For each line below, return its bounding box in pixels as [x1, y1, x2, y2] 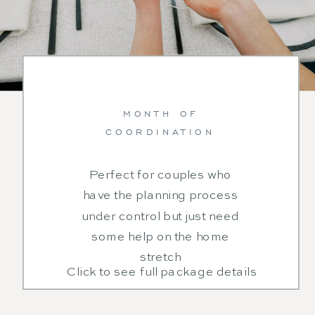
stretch [139, 252, 181, 264]
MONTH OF [122, 107, 198, 120]
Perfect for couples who [89, 169, 232, 181]
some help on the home [91, 231, 230, 243]
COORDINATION [105, 126, 216, 138]
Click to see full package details [67, 266, 257, 279]
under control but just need [82, 210, 240, 223]
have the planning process [82, 190, 238, 202]
